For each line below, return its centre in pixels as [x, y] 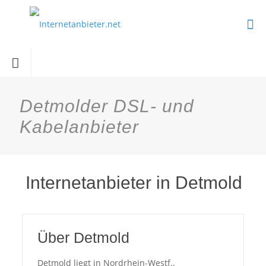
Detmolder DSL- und [107, 106]
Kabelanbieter [79, 127]
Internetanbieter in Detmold [134, 183]
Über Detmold [83, 237]
